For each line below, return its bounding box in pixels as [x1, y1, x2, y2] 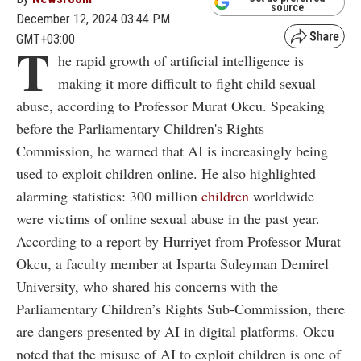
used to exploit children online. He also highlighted [16, 163, 316, 183]
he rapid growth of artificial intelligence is [58, 50, 304, 70]
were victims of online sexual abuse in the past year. [16, 208, 320, 228]
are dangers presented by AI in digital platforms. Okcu [16, 321, 334, 341]
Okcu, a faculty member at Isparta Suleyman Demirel [16, 253, 329, 273]
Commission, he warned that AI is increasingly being [16, 140, 328, 160]
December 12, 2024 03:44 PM [16, 10, 170, 27]
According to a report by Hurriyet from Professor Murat [16, 230, 341, 251]
